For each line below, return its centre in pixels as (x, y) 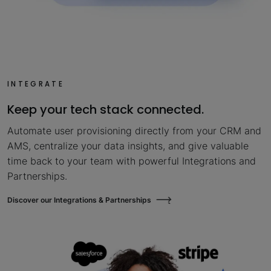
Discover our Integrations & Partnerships (79, 200)
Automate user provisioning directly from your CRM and (134, 131)
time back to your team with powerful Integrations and (132, 161)
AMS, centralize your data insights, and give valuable (128, 146)
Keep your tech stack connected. (106, 110)
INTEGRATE (36, 84)
